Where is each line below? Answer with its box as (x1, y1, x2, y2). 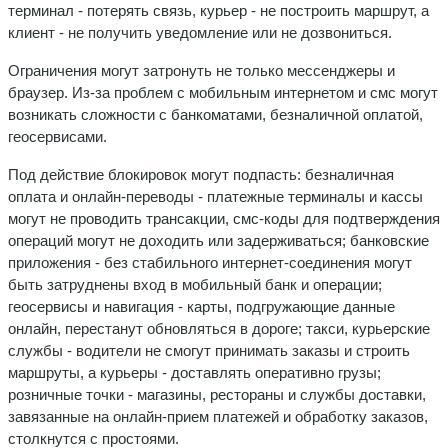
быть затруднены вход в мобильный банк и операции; (8, 275, 382, 293)
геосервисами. (8, 127, 107, 145)
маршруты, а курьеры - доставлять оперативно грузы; (8, 363, 381, 381)
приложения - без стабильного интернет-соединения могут (8, 253, 412, 271)
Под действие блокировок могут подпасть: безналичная (8, 165, 394, 183)
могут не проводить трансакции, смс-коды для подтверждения (8, 209, 440, 227)
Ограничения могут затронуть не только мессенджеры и (8, 61, 395, 79)
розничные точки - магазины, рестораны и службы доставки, (8, 385, 426, 403)
